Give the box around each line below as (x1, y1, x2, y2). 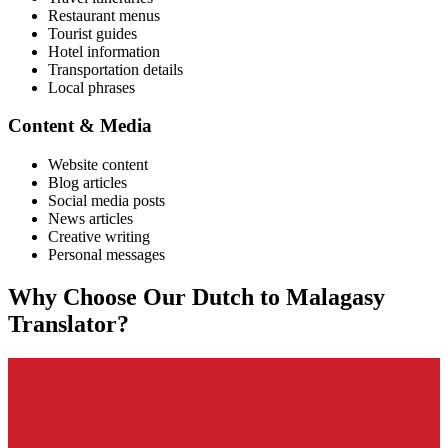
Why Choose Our (8, 283, 192, 310)
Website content (48, 155, 148, 173)
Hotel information (48, 42, 160, 60)
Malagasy (286, 283, 385, 310)
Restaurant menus (48, 6, 160, 24)
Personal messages (48, 245, 165, 263)
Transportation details (48, 60, 183, 78)
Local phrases (48, 78, 135, 96)
